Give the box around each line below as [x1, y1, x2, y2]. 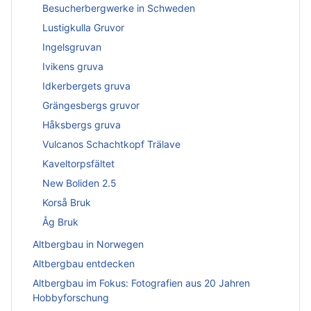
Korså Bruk [42, 196, 91, 209]
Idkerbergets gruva [42, 80, 131, 92]
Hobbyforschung [33, 291, 109, 303]
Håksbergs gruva [42, 119, 121, 131]
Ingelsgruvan [42, 41, 101, 53]
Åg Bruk [42, 216, 78, 228]
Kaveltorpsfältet [42, 158, 115, 170]
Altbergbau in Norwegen [33, 237, 144, 250]
